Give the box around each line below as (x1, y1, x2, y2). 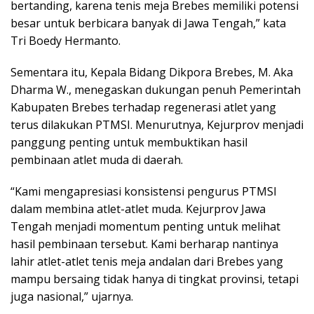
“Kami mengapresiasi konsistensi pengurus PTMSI (11, 183, 277, 199)
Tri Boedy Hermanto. (11, 32, 121, 48)
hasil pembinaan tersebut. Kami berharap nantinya (11, 235, 278, 252)
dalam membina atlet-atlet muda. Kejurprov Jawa (11, 200, 266, 217)
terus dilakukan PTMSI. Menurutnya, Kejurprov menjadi (11, 116, 303, 132)
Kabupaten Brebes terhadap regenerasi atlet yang (11, 99, 276, 115)
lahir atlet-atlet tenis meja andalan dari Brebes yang (11, 253, 283, 269)
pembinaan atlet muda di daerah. (11, 151, 183, 168)
